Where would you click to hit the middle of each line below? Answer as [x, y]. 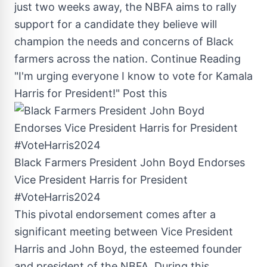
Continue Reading [196, 59]
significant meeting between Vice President [124, 232]
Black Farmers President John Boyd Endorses [130, 162]
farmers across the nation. [83, 59]
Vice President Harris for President [101, 180]
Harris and [42, 249]
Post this [145, 93]
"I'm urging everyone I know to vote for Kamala [133, 76]
